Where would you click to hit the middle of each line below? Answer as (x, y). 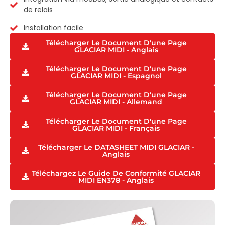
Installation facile (53, 28)
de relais (38, 10)
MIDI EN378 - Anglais (116, 181)
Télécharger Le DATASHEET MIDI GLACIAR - (116, 147)
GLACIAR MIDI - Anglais (116, 50)
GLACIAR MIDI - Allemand (116, 102)
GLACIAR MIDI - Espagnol (116, 76)
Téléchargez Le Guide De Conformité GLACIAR (116, 174)
